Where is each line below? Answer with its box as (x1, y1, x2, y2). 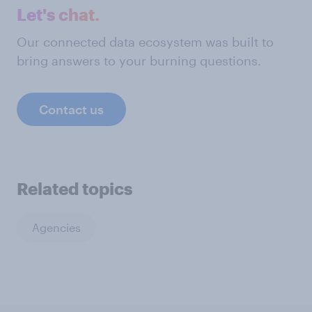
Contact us (39, 102, 104, 117)
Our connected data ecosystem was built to (17, 34, 274, 49)
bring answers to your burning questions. (17, 53, 261, 68)
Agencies (31, 220, 81, 234)
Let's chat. (17, 4, 100, 24)
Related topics (17, 178, 132, 198)
